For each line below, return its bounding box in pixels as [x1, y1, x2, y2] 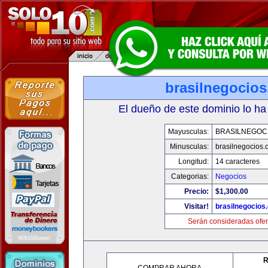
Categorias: [170, 172, 209, 181]
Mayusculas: [167, 127, 209, 136]
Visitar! [184, 202, 209, 211]
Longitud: [178, 157, 209, 166]
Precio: [184, 187, 209, 196]
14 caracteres [215, 157, 260, 166]
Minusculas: [169, 142, 209, 151]
